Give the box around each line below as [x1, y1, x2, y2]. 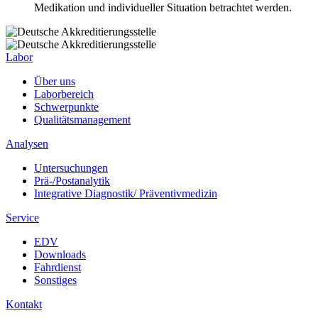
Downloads [34, 248, 86, 261]
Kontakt [6, 297, 42, 310]
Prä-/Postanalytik [34, 174, 110, 187]
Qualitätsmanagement [34, 113, 131, 126]
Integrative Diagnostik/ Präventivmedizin [34, 187, 217, 199]
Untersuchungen [34, 161, 108, 174]
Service [6, 211, 39, 224]
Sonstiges [34, 273, 77, 286]
